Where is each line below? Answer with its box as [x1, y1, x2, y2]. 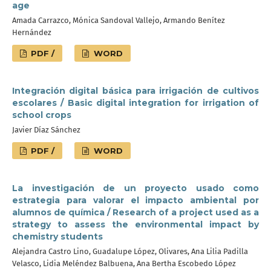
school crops [12, 109, 71, 120]
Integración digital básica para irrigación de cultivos [12, 85, 259, 96]
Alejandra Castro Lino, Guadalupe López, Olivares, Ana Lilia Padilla [12, 247, 248, 256]
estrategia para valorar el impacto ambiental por [12, 195, 259, 206]
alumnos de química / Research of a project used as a [12, 207, 259, 218]
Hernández [12, 28, 51, 37]
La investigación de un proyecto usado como [12, 183, 259, 194]
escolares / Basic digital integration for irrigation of [12, 97, 259, 108]
